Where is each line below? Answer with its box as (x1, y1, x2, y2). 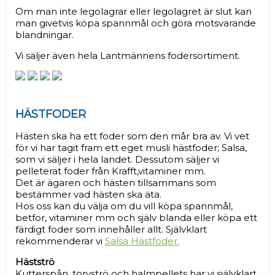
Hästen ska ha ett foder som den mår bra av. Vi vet (15, 130, 249, 142)
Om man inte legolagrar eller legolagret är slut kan (15, 6, 252, 17)
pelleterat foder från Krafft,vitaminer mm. (15, 165, 206, 177)
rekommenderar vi (15, 235, 105, 247)
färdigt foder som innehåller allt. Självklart (15, 223, 207, 235)
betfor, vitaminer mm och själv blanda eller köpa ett (15, 212, 257, 223)
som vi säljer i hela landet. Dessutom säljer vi (15, 153, 219, 165)
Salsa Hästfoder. (105, 235, 179, 247)
